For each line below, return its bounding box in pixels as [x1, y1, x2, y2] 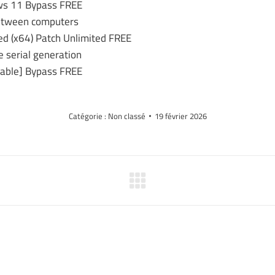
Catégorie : [68, 110, 108, 122]
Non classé [107, 110, 145, 122]
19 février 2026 [154, 110, 207, 122]
